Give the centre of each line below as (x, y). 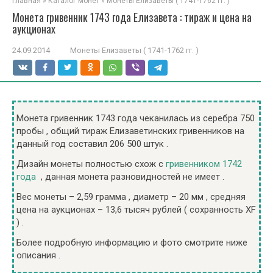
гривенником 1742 (204, 164)
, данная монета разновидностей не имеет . (130, 177)
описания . (38, 255)
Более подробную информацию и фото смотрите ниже (132, 243)
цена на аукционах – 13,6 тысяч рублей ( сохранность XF (136, 210)
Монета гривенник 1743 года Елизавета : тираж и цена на (132, 17)
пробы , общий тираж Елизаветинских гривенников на (130, 131)
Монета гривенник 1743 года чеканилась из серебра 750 (136, 118)
